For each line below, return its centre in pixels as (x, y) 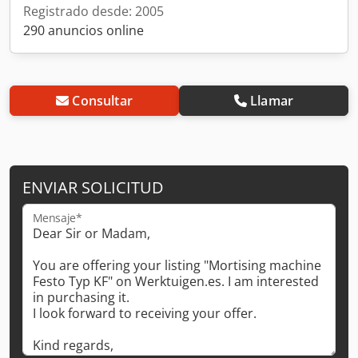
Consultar (102, 100)
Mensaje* (58, 218)
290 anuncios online (84, 30)
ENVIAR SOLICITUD (93, 187)
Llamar (272, 100)
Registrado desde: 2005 (93, 11)
